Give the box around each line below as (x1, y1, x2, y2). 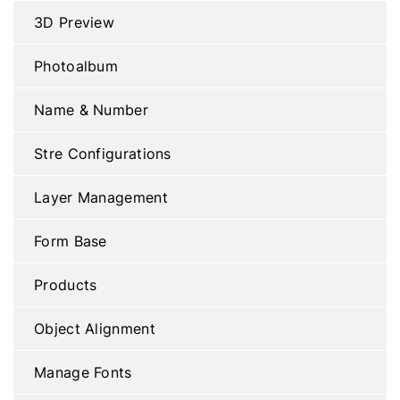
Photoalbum (34, 56, 118, 76)
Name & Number (34, 100, 148, 120)
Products (34, 275, 97, 295)
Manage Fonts (34, 362, 132, 382)
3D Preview (34, 12, 114, 32)
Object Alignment (34, 319, 155, 338)
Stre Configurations (34, 144, 171, 163)
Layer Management (34, 187, 168, 207)
